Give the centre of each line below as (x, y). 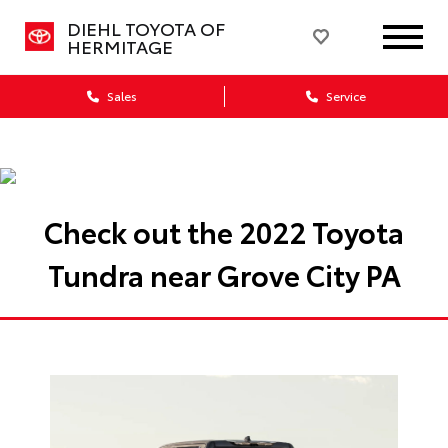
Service (344, 95)
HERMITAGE (119, 46)
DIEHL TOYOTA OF (145, 28)
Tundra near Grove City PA (224, 273)
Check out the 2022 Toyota (224, 230)
